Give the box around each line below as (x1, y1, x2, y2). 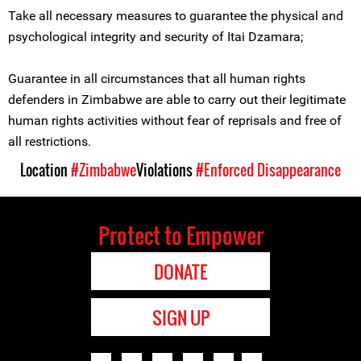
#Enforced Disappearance (196, 160, 341, 180)
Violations (136, 160, 196, 180)
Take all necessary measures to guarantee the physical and (8, 8, 343, 23)
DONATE (154, 259, 207, 284)
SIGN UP (151, 305, 210, 330)
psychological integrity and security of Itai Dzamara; (8, 29, 303, 44)
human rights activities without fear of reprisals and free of (8, 113, 342, 128)
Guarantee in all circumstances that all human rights (8, 71, 305, 86)
